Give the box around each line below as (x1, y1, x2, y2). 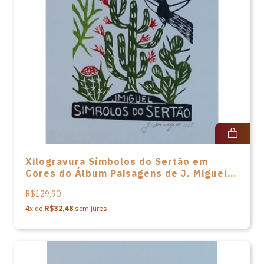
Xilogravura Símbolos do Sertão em (25, 156, 208, 167)
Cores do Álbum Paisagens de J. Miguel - (25, 167, 235, 179)
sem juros (73, 204, 107, 213)
